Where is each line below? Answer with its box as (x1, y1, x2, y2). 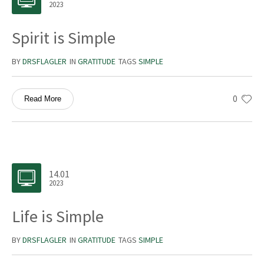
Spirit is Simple (12, 27, 115, 49)
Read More (24, 94, 61, 104)
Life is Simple (12, 206, 104, 227)
